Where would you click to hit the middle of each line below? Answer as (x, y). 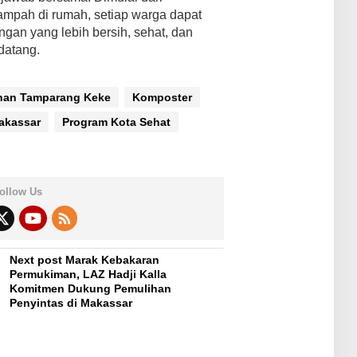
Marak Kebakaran (111, 260)
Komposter (162, 98)
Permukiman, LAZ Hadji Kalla (88, 275)
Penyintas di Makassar (71, 303)
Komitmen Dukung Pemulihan (91, 289)
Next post (36, 260)
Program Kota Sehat (116, 122)
